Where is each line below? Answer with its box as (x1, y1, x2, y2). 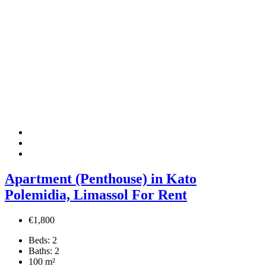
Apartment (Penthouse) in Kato (5, 170, 197, 186)
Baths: (28, 245, 52, 256)
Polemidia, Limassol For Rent (5, 186, 187, 202)
